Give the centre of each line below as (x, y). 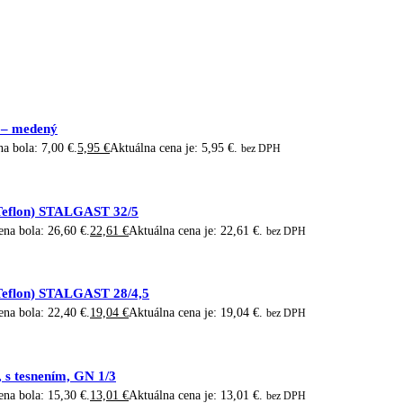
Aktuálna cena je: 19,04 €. (196, 313)
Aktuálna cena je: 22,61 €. (196, 230)
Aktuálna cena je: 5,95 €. (174, 148)
